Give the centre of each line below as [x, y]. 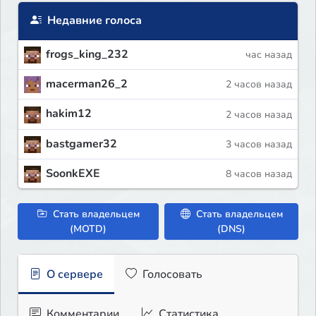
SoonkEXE [73, 173]
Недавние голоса [93, 21]
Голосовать [171, 274]
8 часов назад [259, 174]
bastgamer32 [81, 144]
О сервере [73, 274]
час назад [269, 55]
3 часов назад [259, 144]
